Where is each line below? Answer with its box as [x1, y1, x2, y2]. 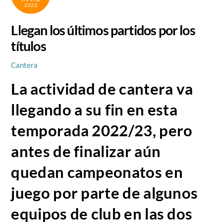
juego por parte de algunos [11, 183, 198, 202]
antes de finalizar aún [11, 142, 161, 161]
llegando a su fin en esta [11, 100, 178, 119]
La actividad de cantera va [11, 79, 193, 98]
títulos [11, 37, 46, 54]
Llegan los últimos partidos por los [11, 21, 195, 38]
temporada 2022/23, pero [11, 121, 193, 140]
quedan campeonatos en [11, 163, 183, 181]
